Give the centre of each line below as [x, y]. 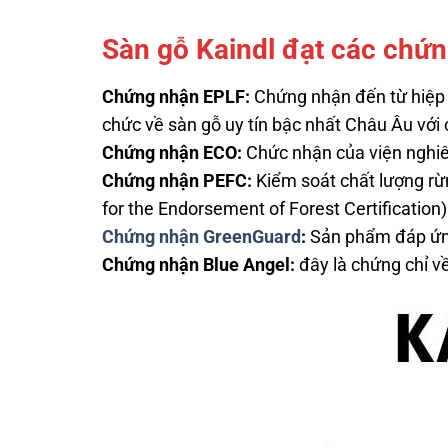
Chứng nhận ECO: [172, 152]
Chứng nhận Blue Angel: [198, 264]
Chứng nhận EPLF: [176, 96]
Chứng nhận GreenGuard [201, 236]
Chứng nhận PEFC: [177, 180]
